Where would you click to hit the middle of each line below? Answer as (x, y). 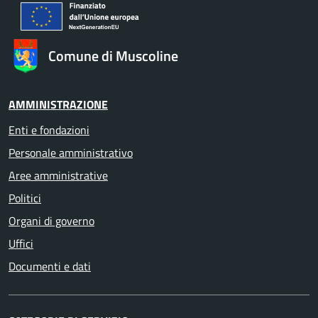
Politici (25, 198)
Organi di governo (51, 221)
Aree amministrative (58, 175)
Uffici (21, 243)
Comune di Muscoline (113, 56)
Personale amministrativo (71, 153)
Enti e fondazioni (49, 130)
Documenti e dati (50, 266)
